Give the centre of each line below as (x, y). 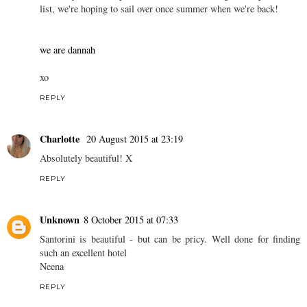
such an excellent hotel (83, 252)
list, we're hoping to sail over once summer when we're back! (159, 9)
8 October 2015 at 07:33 (131, 219)
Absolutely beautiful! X (86, 158)
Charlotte (61, 138)
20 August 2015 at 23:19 (135, 138)
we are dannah (67, 50)
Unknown (60, 219)
